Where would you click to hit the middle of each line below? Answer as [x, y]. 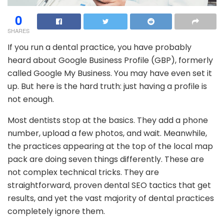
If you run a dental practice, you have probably [99, 47]
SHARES [18, 30]
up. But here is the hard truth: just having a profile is [107, 86]
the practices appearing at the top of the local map [110, 146]
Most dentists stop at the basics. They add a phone [108, 120]
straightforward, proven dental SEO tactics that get [109, 185]
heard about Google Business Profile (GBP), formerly [110, 60]
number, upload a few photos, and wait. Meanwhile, [107, 133]
